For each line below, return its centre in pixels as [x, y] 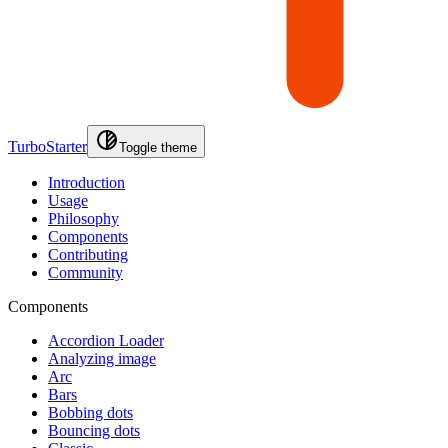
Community [85, 272]
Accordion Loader [106, 340]
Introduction [86, 182]
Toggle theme [158, 147]
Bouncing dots [94, 430]
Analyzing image [102, 358]
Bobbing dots [90, 412]
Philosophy [83, 218]
